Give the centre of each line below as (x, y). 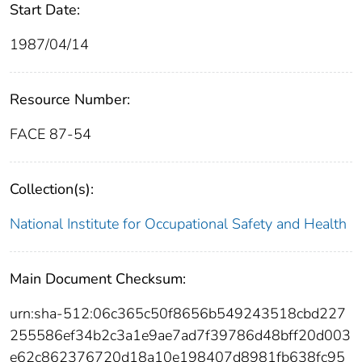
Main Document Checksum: (98, 279)
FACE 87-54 (51, 135)
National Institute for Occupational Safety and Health (178, 224)
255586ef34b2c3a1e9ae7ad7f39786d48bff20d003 (180, 336)
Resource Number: (70, 100)
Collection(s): (52, 189)
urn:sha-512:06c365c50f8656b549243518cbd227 (178, 314)
